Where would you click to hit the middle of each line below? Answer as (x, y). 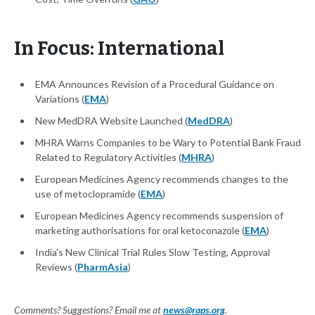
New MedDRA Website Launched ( (111, 121)
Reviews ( (56, 267)
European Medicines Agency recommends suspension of (159, 216)
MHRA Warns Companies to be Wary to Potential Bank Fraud (168, 143)
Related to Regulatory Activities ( (108, 157)
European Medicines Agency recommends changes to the (162, 179)
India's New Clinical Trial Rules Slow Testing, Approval (153, 252)
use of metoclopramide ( (88, 194)
